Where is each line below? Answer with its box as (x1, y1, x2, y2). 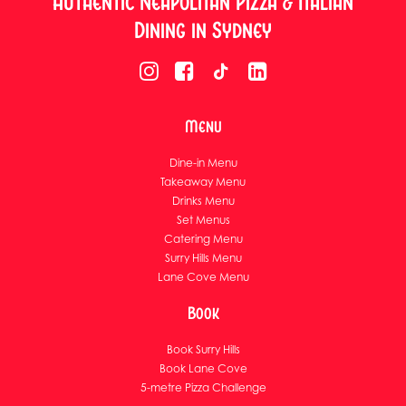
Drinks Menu (171, 194, 235, 208)
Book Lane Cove (159, 362, 247, 375)
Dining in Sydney (134, 16, 272, 44)
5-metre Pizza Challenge (140, 381, 266, 394)
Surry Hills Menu (164, 251, 242, 265)
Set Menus (176, 213, 230, 227)
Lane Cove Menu (157, 270, 249, 284)
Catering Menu (163, 232, 243, 246)
